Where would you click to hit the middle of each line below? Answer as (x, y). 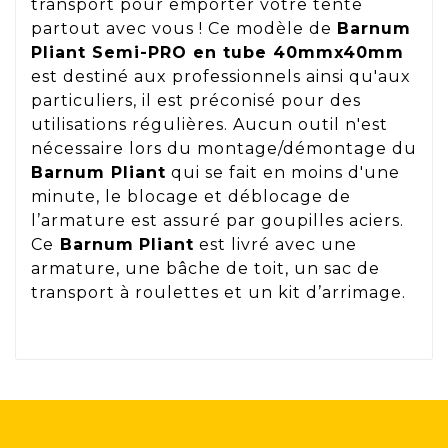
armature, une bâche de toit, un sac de (205, 268)
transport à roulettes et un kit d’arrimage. (218, 292)
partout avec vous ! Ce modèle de (184, 28)
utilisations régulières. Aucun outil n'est (209, 124)
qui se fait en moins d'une (283, 172)
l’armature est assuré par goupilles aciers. (217, 220)
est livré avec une (275, 244)
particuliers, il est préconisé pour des (196, 100)
